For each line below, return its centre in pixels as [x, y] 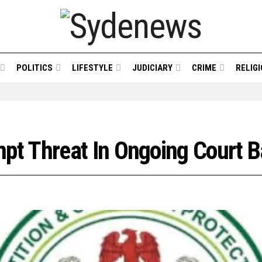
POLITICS [34, 68]
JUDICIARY [152, 68]
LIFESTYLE [92, 68]
